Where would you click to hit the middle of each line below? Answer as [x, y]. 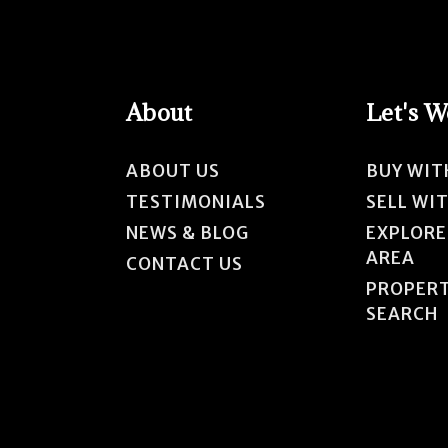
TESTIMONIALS [195, 201]
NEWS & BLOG [187, 232]
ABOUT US [172, 170]
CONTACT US [184, 263]
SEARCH [401, 313]
